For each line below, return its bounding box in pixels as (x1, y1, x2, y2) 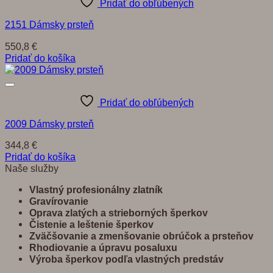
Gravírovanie (29, 196, 88, 207)
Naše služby (5, 162, 58, 174)
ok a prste (190, 230, 236, 241)
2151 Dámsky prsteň (5, 19, 94, 30)
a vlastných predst (127, 253, 213, 264)
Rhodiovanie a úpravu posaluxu (29, 242, 177, 253)
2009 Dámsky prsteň (5, 118, 94, 129)
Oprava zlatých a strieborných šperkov (29, 207, 208, 218)
